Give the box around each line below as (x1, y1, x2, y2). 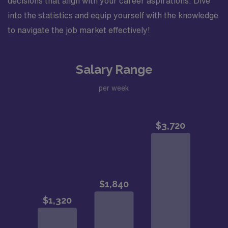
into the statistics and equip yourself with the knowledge (8, 11, 218, 19)
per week (99, 84, 129, 92)
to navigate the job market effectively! (8, 26, 150, 34)
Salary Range (75, 62, 153, 77)
